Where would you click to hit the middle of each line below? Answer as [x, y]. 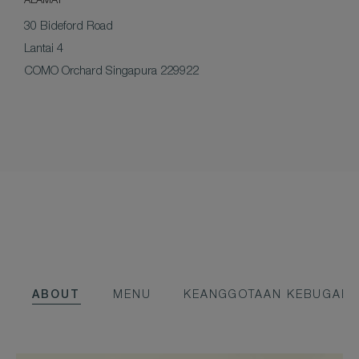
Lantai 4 [44, 49]
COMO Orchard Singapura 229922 [111, 72]
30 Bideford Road [69, 27]
